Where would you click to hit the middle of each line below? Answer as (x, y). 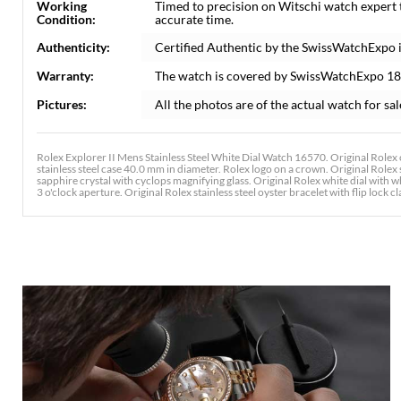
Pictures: (62, 104)
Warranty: (65, 76)
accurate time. (194, 19)
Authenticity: (73, 47)
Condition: (66, 19)
